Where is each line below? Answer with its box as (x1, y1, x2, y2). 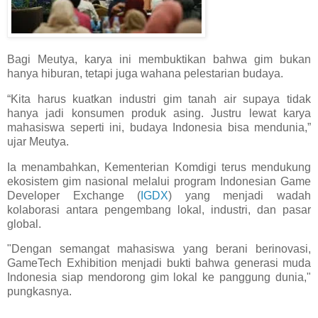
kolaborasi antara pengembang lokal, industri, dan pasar (7, 203, 311, 216)
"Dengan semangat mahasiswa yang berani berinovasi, (7, 243, 311, 256)
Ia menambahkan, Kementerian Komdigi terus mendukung (7, 160, 311, 173)
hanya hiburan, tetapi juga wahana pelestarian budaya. (7, 67, 283, 79)
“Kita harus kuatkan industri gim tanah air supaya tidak (7, 92, 311, 105)
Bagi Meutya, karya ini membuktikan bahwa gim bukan (7, 53, 311, 65)
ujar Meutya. (7, 135, 69, 148)
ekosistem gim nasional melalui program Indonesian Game (7, 175, 311, 187)
